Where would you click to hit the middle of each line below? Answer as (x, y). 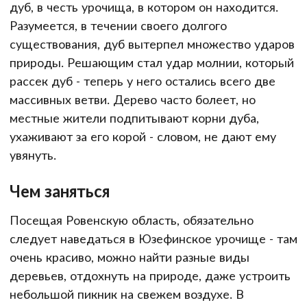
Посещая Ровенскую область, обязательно (132, 220)
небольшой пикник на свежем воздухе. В (127, 294)
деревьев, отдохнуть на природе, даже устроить (150, 276)
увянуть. (33, 155)
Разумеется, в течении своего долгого (118, 25)
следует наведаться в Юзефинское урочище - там (153, 239)
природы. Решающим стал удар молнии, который (152, 62)
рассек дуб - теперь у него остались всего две (143, 81)
